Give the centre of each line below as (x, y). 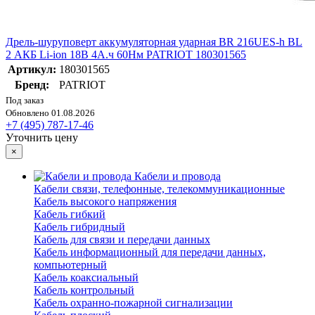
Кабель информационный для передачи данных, (150, 252)
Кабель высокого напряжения (105, 202)
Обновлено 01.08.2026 (50, 113)
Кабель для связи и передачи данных (122, 240)
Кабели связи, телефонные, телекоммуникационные (159, 189)
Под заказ (25, 101)
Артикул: (32, 70)
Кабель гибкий (70, 214)
